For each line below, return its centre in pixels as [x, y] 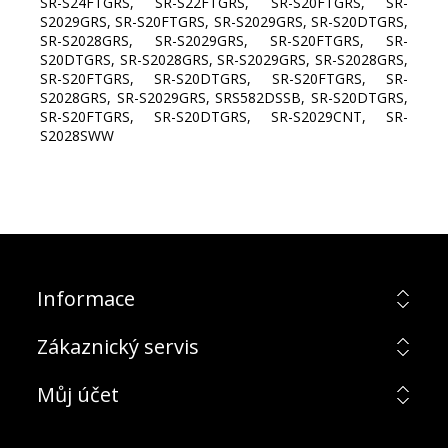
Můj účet [77, 395]
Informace [85, 299]
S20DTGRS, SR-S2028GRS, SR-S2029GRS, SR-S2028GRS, [224, 60]
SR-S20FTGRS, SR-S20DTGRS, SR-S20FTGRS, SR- [224, 79]
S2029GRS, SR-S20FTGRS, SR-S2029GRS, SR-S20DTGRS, [224, 22]
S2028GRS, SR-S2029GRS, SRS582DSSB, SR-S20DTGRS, [224, 98]
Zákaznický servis [117, 347]
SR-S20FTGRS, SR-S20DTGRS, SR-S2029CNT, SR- [224, 117]
